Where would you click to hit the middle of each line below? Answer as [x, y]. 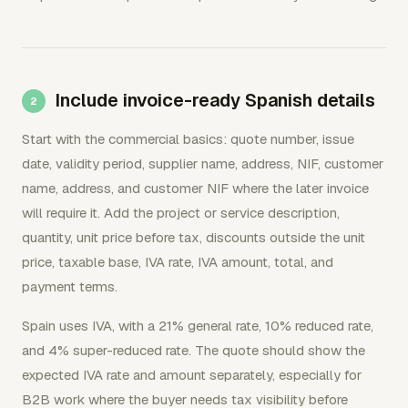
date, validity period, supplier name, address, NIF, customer [203, 163]
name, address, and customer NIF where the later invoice [195, 188]
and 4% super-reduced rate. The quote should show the [194, 350]
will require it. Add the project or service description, [181, 213]
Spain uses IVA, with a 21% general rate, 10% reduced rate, [198, 326]
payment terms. [70, 286]
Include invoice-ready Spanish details [215, 100]
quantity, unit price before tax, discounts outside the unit [194, 237]
